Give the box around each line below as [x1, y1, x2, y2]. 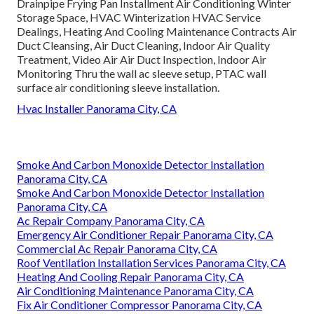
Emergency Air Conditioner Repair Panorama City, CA [17, 227, 273, 241]
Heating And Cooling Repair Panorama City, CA [17, 269, 244, 283]
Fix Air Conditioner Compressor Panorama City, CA [17, 297, 262, 311]
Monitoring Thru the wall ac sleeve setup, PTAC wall [17, 66, 266, 80]
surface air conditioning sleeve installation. [17, 80, 219, 94]
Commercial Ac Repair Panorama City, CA [17, 241, 217, 255]
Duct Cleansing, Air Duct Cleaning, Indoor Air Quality [17, 38, 270, 52]
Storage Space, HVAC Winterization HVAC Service [17, 10, 261, 24]
